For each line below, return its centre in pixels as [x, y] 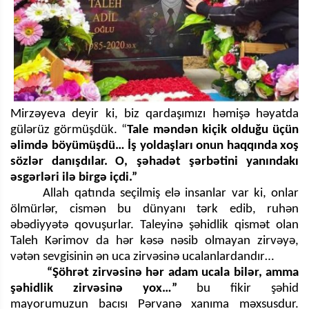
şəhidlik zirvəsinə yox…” [104, 289]
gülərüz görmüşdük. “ [69, 130]
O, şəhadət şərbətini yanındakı [207, 162]
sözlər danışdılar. [59, 162]
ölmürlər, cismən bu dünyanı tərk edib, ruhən [154, 210]
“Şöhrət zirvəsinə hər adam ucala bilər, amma [171, 273]
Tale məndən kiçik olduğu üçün [213, 130]
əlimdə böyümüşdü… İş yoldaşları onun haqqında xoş [154, 146]
